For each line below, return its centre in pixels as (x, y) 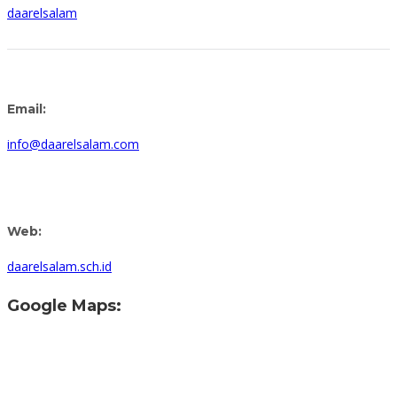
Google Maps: (64, 306)
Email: (27, 109)
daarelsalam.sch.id (59, 266)
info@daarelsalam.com (73, 144)
